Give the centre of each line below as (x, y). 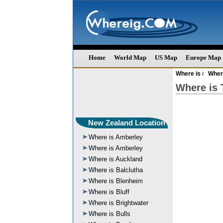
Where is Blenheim (116, 181)
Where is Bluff (109, 192)
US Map (166, 57)
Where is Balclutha (116, 170)
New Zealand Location (127, 123)
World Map (130, 57)
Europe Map (203, 57)
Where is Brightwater (118, 203)
